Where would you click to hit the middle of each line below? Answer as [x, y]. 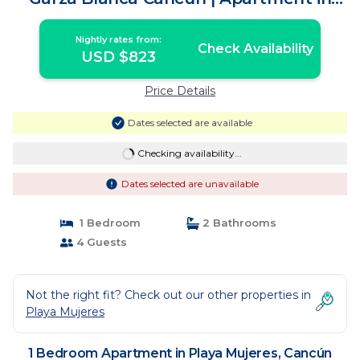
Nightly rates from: [119, 39]
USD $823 [119, 57]
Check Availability [255, 49]
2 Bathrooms [238, 223]
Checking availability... [189, 153]
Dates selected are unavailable [190, 184]
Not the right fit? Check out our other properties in [168, 295]
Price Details [180, 91]
